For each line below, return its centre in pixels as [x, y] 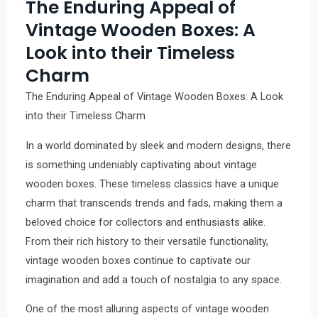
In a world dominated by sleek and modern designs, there [158, 145]
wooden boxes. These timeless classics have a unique [152, 183]
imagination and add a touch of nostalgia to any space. [154, 279]
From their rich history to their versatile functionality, [147, 241]
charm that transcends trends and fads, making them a [154, 203]
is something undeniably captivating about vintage [141, 164]
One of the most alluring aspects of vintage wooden [147, 309]
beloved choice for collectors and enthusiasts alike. [146, 222]
